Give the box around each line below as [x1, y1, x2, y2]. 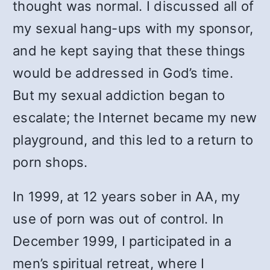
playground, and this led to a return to [13, 132, 254, 148]
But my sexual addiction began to [13, 87, 225, 103]
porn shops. [13, 154, 88, 170]
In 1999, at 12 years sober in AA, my [13, 189, 240, 204]
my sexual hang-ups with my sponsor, [13, 20, 254, 36]
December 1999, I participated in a [13, 233, 232, 249]
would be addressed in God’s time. [13, 65, 233, 81]
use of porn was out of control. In [13, 211, 224, 227]
